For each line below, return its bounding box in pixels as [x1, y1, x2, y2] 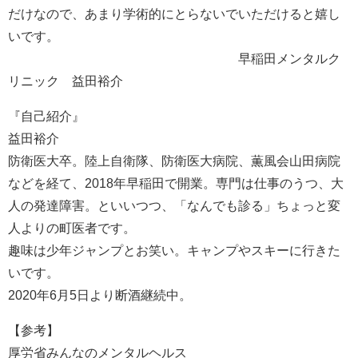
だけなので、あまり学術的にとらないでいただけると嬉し [8, 6, 340, 20]
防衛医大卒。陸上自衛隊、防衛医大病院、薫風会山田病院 [8, 153, 340, 167]
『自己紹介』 [8, 109, 85, 122]
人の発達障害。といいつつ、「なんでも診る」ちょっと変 [8, 198, 340, 212]
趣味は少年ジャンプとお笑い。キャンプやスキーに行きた [8, 243, 340, 257]
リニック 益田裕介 [8, 74, 123, 87]
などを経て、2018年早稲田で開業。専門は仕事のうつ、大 [8, 176, 344, 189]
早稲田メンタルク [8, 51, 340, 65]
